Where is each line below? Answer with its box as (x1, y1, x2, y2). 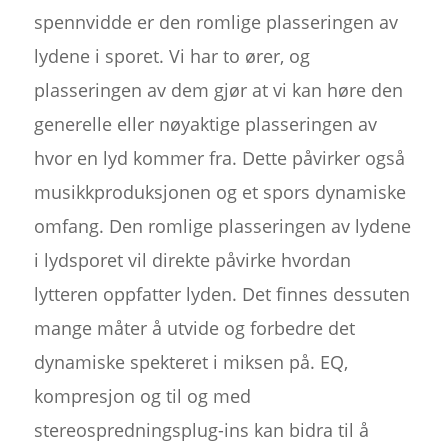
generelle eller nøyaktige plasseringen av (33, 111, 377, 136)
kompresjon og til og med (33, 383, 251, 408)
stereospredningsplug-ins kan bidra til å (33, 417, 369, 442)
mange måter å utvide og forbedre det (33, 315, 355, 340)
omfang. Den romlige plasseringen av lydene (33, 213, 411, 238)
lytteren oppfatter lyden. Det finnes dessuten (33, 281, 410, 306)
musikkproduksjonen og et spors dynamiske (33, 179, 406, 204)
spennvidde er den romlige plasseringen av (33, 9, 398, 34)
